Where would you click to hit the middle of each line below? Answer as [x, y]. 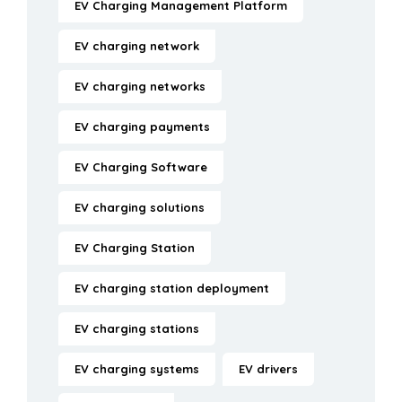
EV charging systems [137, 369]
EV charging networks [140, 87]
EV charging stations [137, 329]
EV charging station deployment [172, 288]
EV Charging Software [141, 167]
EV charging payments [142, 127]
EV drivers [268, 369]
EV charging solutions [140, 208]
